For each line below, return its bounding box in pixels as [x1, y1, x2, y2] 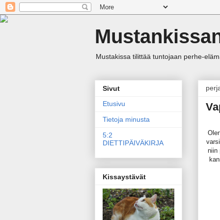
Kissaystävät [103, 172, 146, 181]
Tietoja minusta [103, 115, 150, 124]
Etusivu [103, 100, 125, 108]
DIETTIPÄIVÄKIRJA [103, 139, 164, 147]
